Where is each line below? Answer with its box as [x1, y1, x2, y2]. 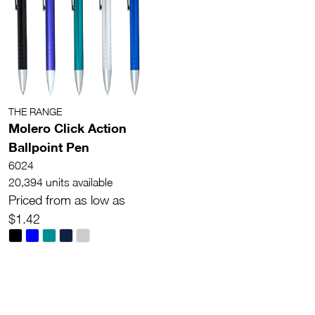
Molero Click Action [8, 120, 127, 136]
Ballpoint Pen [8, 139, 89, 155]
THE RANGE [8, 105, 62, 117]
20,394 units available [8, 175, 112, 188]
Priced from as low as [8, 192, 125, 207]
